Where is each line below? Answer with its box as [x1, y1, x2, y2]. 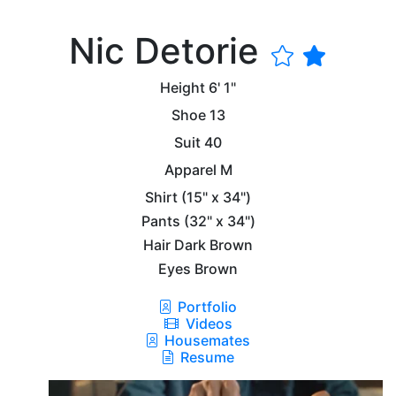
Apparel [164, 160, 217, 179]
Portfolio [173, 297, 237, 316]
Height [160, 78, 205, 96]
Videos [181, 314, 232, 332]
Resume [179, 347, 234, 366]
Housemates [160, 331, 250, 349]
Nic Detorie [69, 28, 269, 72]
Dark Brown [174, 235, 253, 254]
